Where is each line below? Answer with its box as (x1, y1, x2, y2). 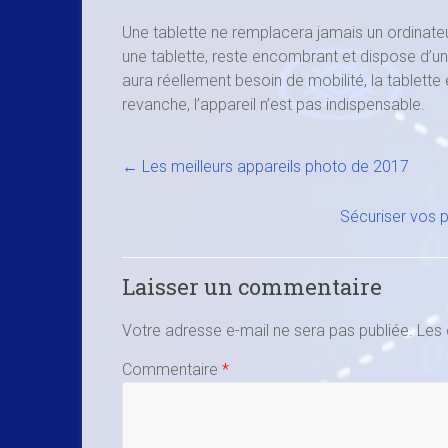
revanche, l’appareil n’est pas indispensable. (122, 95, 425, 114)
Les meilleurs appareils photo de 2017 (138, 157, 409, 176)
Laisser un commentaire (122, 272, 382, 301)
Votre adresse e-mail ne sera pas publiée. (122, 321, 413, 340)
